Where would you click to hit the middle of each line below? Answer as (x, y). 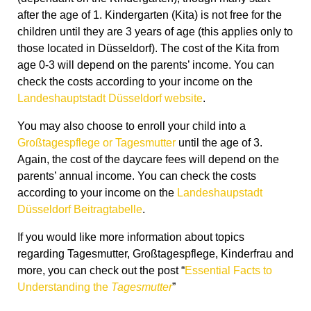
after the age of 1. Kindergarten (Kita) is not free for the (150, 15)
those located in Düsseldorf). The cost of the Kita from (148, 49)
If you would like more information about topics (131, 237)
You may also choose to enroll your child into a (132, 126)
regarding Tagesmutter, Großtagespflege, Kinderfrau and (155, 254)
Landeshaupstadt (220, 193)
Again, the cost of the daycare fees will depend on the (148, 160)
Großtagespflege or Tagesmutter (96, 143)
